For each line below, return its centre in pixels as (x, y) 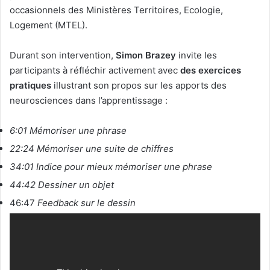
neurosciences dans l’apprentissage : (89, 100)
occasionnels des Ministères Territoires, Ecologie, (116, 10)
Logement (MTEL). (49, 25)
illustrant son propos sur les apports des (139, 85)
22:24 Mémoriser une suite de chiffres (92, 149)
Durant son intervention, (63, 55)
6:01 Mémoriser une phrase (68, 130)
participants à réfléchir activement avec (95, 70)
